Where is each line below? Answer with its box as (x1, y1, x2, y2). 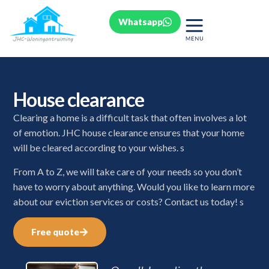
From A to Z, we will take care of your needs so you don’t (13, 165, 243, 177)
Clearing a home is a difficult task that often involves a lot (13, 112, 247, 124)
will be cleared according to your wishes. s (13, 142, 185, 154)
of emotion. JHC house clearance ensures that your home (13, 127, 245, 139)
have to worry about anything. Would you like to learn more (13, 180, 255, 192)
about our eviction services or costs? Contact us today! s (13, 195, 244, 207)
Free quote (31, 226, 80, 238)
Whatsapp (118, 16, 163, 27)
